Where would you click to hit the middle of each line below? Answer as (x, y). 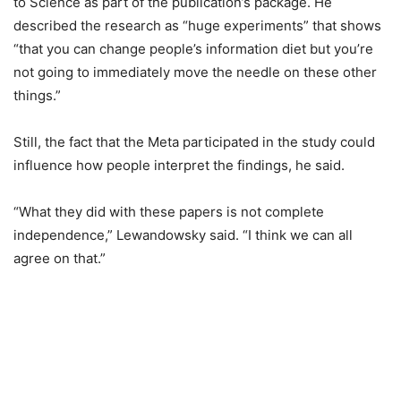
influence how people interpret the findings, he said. (179, 165)
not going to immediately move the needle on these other (195, 72)
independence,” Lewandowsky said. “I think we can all (183, 235)
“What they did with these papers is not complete (169, 212)
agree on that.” (60, 258)
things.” (37, 95)
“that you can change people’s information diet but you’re (193, 49)
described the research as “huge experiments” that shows (197, 26)
